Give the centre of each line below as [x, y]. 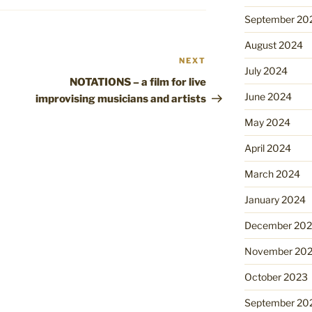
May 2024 [267, 123]
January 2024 [275, 200]
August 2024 [273, 45]
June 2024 [268, 97]
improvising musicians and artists [121, 99]
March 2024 [272, 174]
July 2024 [266, 71]
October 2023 [276, 277]
